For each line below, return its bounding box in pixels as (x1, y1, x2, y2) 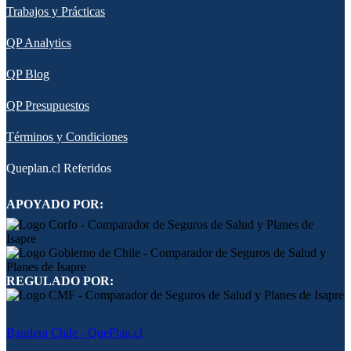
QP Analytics (6, 35, 71, 49)
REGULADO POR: (6, 273, 114, 288)
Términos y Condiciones (6, 129, 128, 143)
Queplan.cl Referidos (6, 161, 111, 175)
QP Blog (6, 67, 49, 81)
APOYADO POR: (6, 197, 103, 211)
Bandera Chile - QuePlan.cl (6, 325, 143, 339)
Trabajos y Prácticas (6, 4, 105, 18)
